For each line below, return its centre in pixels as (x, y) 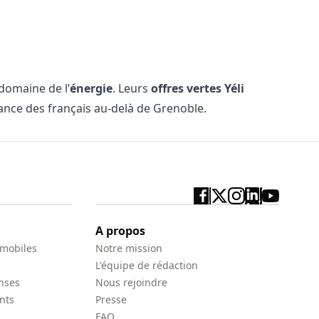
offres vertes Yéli (198, 88)
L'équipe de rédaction (147, 265)
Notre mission (129, 248)
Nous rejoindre (131, 282)
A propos (120, 231)
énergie (91, 88)
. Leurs (132, 88)
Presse (111, 299)
